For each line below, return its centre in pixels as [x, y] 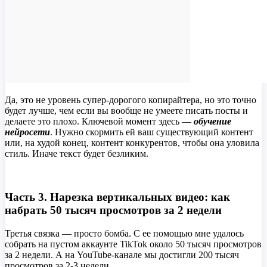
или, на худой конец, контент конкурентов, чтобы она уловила [132, 143]
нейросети [27, 132]
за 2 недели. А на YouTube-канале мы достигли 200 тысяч [122, 254]
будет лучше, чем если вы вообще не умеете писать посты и [126, 111]
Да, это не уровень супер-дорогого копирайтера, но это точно [131, 100]
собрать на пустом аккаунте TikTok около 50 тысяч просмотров [133, 244]
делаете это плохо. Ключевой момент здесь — [99, 122]
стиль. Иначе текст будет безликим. [77, 154]
